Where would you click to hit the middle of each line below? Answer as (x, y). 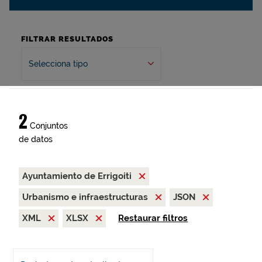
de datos (36, 139)
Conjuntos (48, 126)
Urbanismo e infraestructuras (86, 197)
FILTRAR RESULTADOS (67, 39)
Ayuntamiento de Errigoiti (78, 176)
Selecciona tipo (58, 64)
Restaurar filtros (153, 218)
